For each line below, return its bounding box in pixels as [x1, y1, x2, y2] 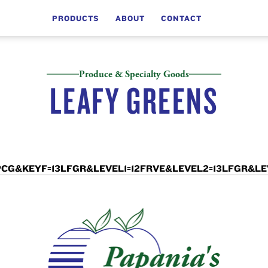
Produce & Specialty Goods [79, 68, 189, 81]
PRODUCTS [51, 14, 99, 23]
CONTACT [161, 14, 202, 23]
